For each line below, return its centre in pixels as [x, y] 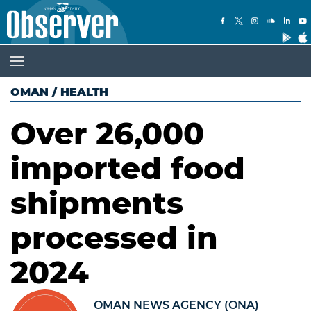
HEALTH [84, 92]
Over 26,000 [107, 133]
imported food [128, 168]
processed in [114, 237]
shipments [97, 203]
